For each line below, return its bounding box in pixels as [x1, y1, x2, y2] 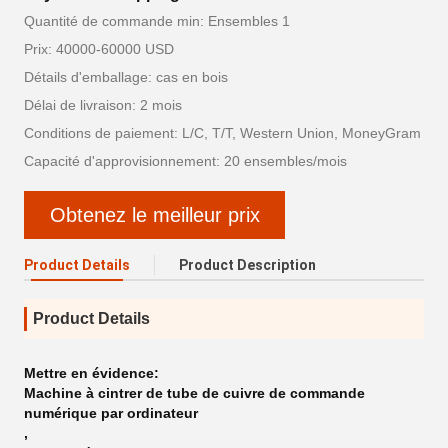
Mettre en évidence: [24, 365, 159, 381]
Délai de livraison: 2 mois [24, 97, 182, 113]
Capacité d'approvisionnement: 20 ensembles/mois [24, 153, 347, 169]
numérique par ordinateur [24, 405, 198, 421]
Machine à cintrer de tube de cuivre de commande [24, 385, 365, 401]
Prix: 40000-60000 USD [24, 41, 174, 57]
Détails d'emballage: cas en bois [24, 69, 228, 85]
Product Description [179, 257, 316, 273]
